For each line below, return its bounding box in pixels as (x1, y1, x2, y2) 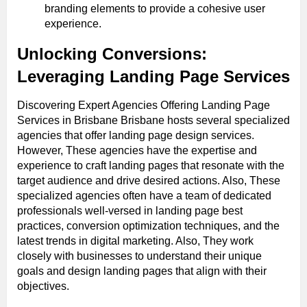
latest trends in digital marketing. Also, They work (17, 234, 254, 247)
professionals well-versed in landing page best (17, 204, 243, 217)
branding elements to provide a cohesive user (45, 2, 265, 14)
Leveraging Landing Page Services (17, 66, 290, 86)
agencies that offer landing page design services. (17, 129, 254, 141)
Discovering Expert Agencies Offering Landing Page (17, 99, 270, 111)
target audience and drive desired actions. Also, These (17, 174, 280, 186)
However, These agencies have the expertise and (17, 144, 257, 156)
